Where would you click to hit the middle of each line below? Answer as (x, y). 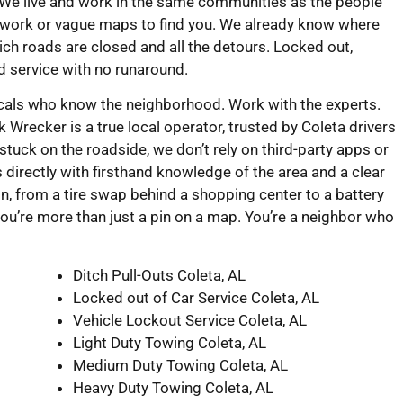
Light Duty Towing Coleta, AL (170, 342)
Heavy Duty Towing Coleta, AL (173, 387)
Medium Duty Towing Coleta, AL (180, 365)
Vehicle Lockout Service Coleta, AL (190, 320)
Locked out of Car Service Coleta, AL (196, 297)
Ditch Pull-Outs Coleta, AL (159, 275)
